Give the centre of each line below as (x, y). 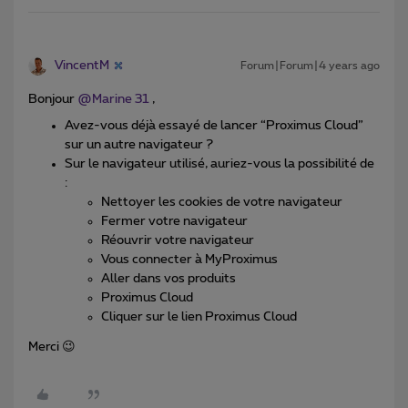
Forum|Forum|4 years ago (310, 65)
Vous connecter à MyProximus (189, 259)
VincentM (82, 65)
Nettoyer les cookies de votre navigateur (222, 202)
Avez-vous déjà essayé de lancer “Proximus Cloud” (214, 125)
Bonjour (53, 99)
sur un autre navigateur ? (140, 144)
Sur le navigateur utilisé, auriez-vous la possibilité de (219, 163)
